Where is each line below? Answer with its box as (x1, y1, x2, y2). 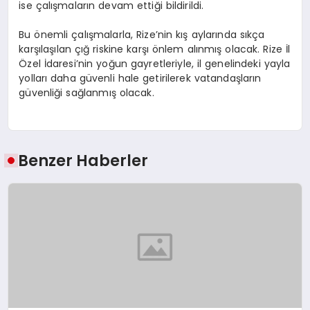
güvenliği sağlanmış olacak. (19, 85, 154, 100)
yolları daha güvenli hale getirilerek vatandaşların (19, 71, 262, 85)
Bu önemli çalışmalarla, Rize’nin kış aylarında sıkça (19, 27, 265, 42)
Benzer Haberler (18, 149, 149, 172)
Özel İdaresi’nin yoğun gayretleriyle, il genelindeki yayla (19, 56, 291, 71)
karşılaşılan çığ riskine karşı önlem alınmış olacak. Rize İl (19, 42, 291, 56)
